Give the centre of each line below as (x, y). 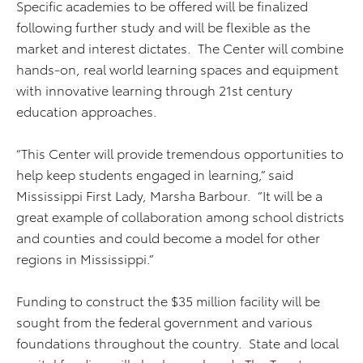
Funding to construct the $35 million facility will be (168, 300)
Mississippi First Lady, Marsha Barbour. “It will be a (169, 195)
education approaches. (87, 111)
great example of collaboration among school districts (180, 216)
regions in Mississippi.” (85, 258)
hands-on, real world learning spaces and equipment (177, 68)
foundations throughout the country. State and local (177, 342)
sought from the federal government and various (164, 321)
